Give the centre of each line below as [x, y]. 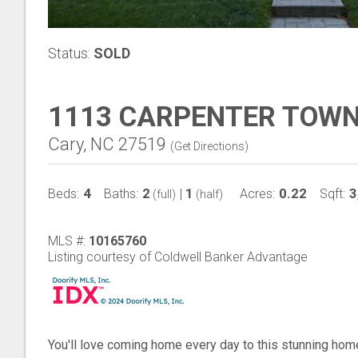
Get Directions [209, 146]
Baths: [121, 194]
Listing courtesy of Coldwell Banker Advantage [178, 257]
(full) [163, 194]
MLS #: [68, 241]
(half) [208, 194]
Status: [69, 53]
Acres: [257, 194]
